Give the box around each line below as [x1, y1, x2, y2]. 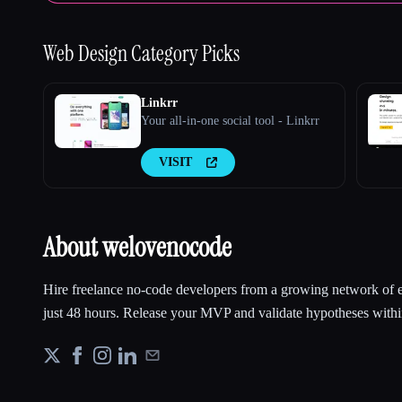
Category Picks [131, 39, 240, 68]
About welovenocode [43, 230, 232, 266]
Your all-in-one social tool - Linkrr [141, 114, 319, 128]
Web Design [43, 39, 131, 68]
